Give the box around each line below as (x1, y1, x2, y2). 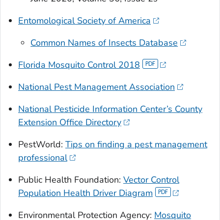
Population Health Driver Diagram (18, 187, 153, 199)
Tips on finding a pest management (65, 138, 207, 151)
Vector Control (123, 174, 179, 186)
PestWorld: (18, 138, 65, 151)
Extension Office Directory (18, 116, 121, 129)
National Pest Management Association (18, 81, 175, 93)
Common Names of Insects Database (30, 37, 178, 49)
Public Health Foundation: (18, 174, 123, 186)
